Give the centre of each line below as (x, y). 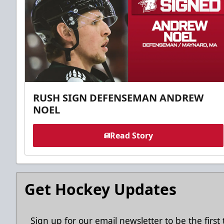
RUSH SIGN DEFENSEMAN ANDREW (118, 97)
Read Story (131, 135)
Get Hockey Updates (100, 189)
